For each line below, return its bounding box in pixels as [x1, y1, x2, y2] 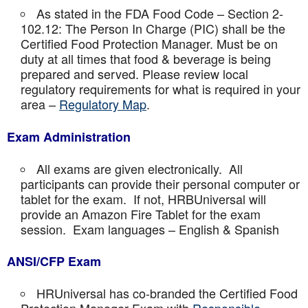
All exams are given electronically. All [36, 159, 243, 177]
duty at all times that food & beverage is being [21, 49, 271, 67]
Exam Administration [7, 128, 131, 146]
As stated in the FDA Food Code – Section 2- [36, 4, 283, 22]
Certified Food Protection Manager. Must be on [21, 34, 278, 52]
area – [21, 95, 59, 113]
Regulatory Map [59, 95, 146, 113]
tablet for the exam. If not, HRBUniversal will [21, 190, 266, 208]
